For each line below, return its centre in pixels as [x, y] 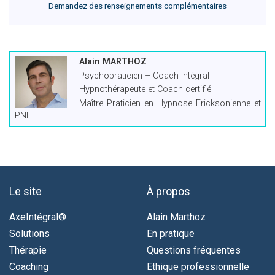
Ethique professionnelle [198, 267]
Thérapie [28, 250]
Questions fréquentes [194, 250]
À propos [168, 191]
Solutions [29, 234]
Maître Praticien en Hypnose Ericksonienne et [170, 103]
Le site [25, 191]
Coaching [29, 267]
